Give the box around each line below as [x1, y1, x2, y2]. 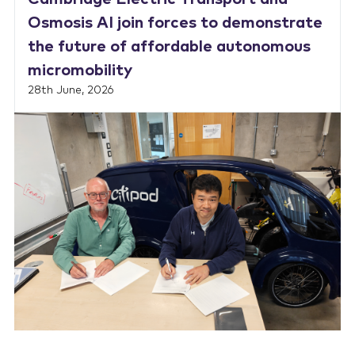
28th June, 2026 [27, 84, 114, 96]
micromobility [27, 62, 132, 78]
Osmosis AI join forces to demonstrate [27, 14, 323, 31]
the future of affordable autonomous [27, 38, 311, 55]
